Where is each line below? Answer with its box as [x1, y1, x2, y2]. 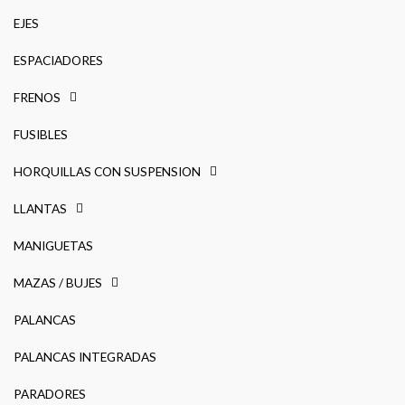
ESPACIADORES [14, 52, 103, 68]
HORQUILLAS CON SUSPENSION [14, 163, 201, 179]
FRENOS [14, 89, 61, 105]
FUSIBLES [14, 126, 68, 142]
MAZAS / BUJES [14, 274, 102, 290]
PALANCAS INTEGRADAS [14, 348, 156, 364]
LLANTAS [14, 200, 67, 216]
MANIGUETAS [14, 237, 93, 253]
